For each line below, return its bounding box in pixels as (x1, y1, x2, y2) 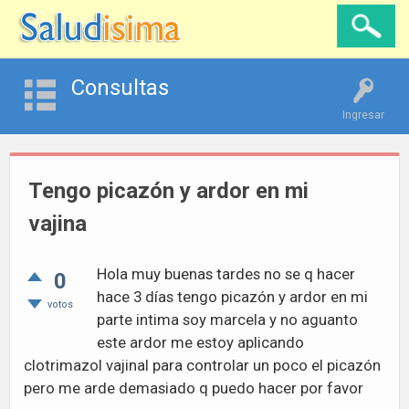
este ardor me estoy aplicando (97, 333, 304, 351)
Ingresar (342, 109, 384, 121)
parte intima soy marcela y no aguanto (97, 310, 358, 329)
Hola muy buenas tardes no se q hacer (97, 265, 355, 283)
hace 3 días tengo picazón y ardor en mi (97, 288, 368, 306)
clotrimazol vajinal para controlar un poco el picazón (24, 356, 381, 374)
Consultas (70, 75, 169, 100)
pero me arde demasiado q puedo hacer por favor (24, 379, 363, 397)
